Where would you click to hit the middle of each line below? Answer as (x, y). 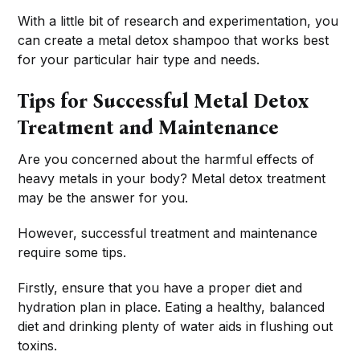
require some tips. (72, 253)
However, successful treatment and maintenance (168, 233)
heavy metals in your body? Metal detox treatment (172, 179)
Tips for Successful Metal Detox (163, 102)
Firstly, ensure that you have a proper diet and (160, 288)
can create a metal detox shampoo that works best (174, 41)
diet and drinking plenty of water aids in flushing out (176, 327)
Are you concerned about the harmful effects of (166, 160)
